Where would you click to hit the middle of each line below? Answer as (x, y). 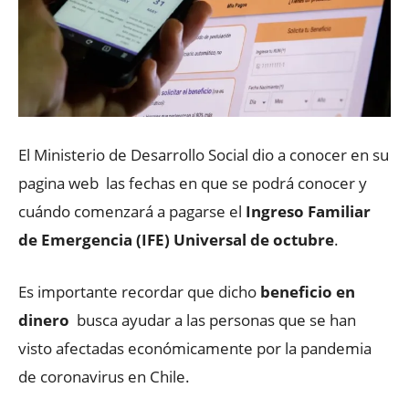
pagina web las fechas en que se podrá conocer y (193, 183)
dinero (46, 320)
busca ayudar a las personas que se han (215, 320)
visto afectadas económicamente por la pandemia (195, 348)
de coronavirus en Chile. (104, 376)
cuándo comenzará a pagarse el (132, 211)
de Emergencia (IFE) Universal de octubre (176, 239)
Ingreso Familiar (308, 211)
